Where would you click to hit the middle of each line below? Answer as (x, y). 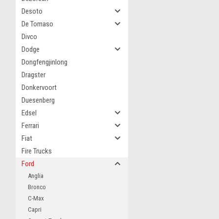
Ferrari (30, 126)
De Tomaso (37, 24)
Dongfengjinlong (44, 62)
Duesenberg (38, 100)
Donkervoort (39, 88)
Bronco (37, 187)
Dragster (33, 75)
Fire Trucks (37, 151)
